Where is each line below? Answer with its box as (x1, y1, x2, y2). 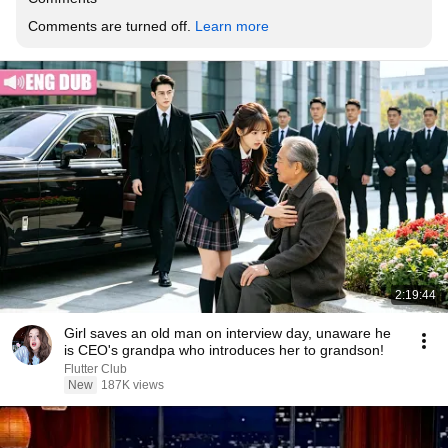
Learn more (195, 18, 269, 34)
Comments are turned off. (28, 18, 195, 34)
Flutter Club (64, 362, 127, 376)
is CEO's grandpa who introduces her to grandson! (64, 342, 384, 358)
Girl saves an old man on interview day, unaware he (64, 325, 391, 341)
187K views (101, 378, 164, 392)
